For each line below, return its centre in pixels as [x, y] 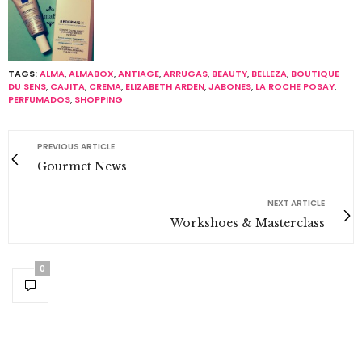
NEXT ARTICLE [296, 203]
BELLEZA [269, 74]
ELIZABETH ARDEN [165, 86]
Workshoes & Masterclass [248, 223]
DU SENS [27, 86]
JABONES [230, 86]
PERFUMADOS [39, 99]
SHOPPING [99, 99]
